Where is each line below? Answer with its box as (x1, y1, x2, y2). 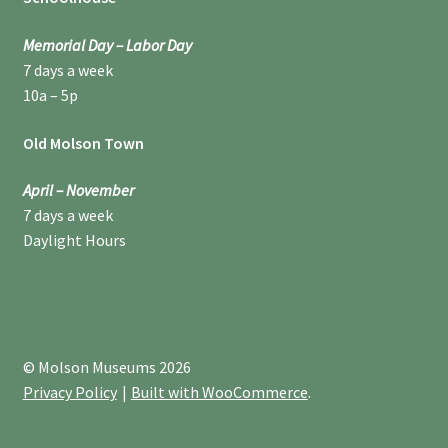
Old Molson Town (22, 132, 144, 153)
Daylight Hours (22, 230, 126, 251)
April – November (22, 180, 134, 201)
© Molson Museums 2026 (22, 356, 191, 377)
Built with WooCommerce (130, 381, 308, 402)
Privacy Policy (22, 381, 117, 402)
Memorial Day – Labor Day (22, 35, 192, 56)
